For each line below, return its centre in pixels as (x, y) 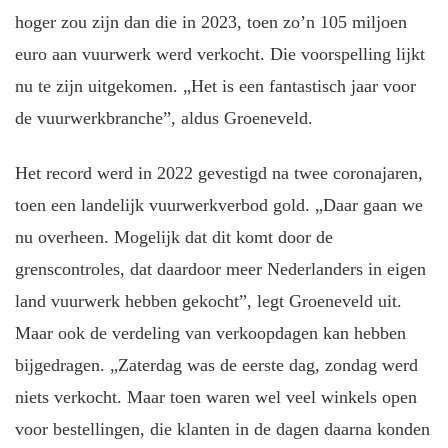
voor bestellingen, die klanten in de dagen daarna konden (222, 428)
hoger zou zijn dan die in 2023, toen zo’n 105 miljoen (211, 22)
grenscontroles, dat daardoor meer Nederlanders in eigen (220, 268)
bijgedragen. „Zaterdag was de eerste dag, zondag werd (216, 364)
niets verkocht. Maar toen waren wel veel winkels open (216, 396)
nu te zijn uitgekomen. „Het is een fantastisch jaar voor (215, 86)
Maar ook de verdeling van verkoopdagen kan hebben (210, 332)
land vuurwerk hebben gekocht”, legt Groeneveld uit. (208, 300)
